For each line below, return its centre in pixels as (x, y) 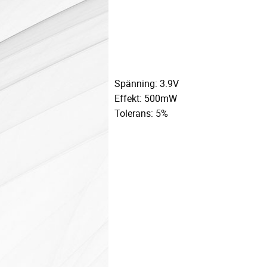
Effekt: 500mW (146, 99)
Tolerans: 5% (141, 114)
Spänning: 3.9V (147, 84)
